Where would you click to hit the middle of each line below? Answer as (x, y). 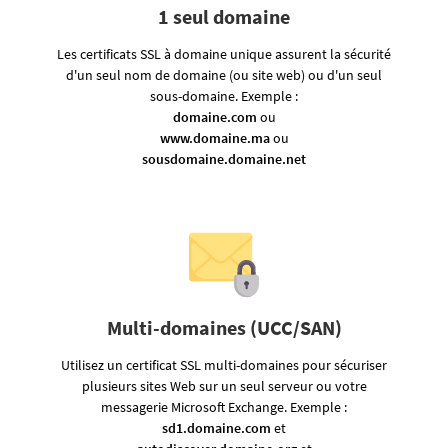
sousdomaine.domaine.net (224, 159)
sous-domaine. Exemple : (224, 96)
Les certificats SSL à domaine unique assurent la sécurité (224, 54)
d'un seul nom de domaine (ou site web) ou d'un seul (224, 75)
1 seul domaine (224, 17)
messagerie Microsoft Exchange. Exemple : (224, 407)
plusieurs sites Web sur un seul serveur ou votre (224, 386)
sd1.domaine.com (216, 428)
